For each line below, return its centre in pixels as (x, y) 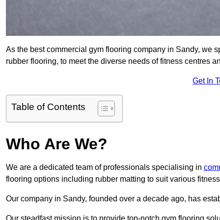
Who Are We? (57, 144)
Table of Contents (48, 107)
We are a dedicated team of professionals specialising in (105, 167)
